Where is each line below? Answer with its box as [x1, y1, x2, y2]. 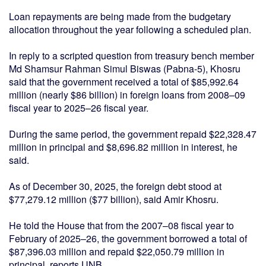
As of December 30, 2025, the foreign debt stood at [9, 179, 221, 194]
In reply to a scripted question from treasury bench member [9, 49, 254, 63]
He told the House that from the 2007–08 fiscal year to [9, 218, 234, 233]
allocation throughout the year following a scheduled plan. [9, 23, 251, 37]
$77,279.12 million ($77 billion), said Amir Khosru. [9, 192, 218, 207]
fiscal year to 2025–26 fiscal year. [9, 101, 148, 115]
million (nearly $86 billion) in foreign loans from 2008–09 [9, 88, 245, 102]
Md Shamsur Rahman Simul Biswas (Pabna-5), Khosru [9, 62, 240, 76]
